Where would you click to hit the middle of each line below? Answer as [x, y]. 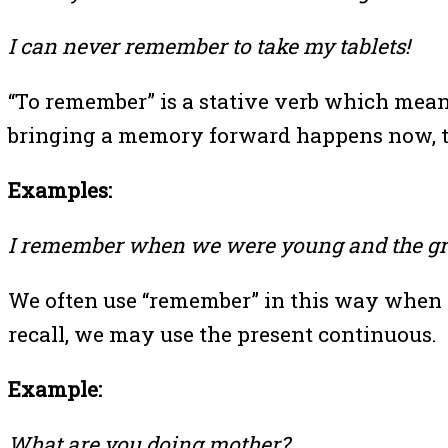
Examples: [60, 190]
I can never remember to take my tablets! [209, 46]
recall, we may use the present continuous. [222, 334]
